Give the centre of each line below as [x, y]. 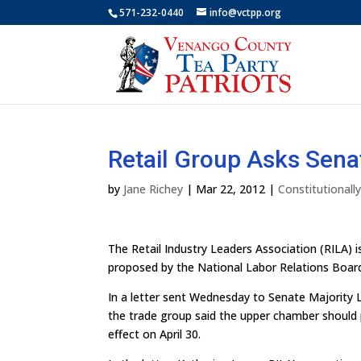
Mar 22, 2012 [231, 189]
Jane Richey [154, 189]
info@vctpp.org [246, 12]
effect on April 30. [155, 334]
